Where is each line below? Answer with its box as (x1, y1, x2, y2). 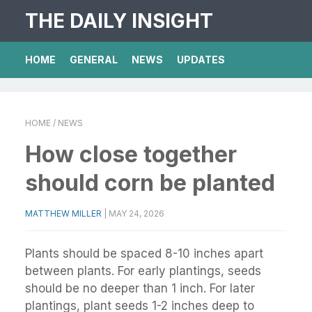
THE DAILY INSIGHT (25, 9, 213, 33)
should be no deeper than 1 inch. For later (25, 281, 255, 295)
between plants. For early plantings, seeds (25, 264, 261, 278)
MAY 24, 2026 (109, 208, 164, 219)
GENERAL (70, 54, 118, 65)
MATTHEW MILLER (25, 208, 102, 219)
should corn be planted (25, 169, 275, 196)
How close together (25, 141, 237, 168)
